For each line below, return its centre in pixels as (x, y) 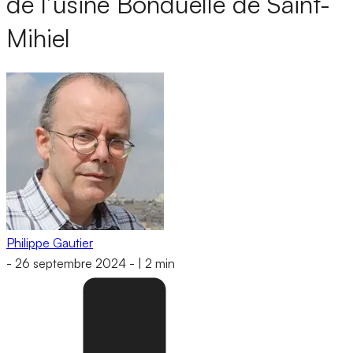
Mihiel (38, 38)
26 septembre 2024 (71, 264)
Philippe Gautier (50, 242)
